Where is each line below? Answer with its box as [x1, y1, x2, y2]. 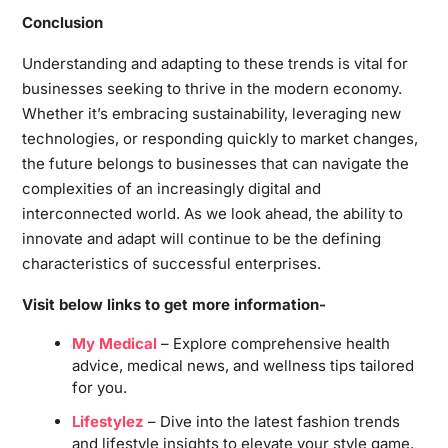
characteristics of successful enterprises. [21, 253, 321, 273]
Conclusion [21, 12, 103, 32]
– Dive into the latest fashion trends [143, 411, 400, 431]
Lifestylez [71, 411, 144, 431]
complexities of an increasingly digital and [21, 178, 321, 198]
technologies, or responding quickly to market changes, [21, 128, 418, 148]
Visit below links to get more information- [21, 294, 326, 314]
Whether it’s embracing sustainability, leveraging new [21, 103, 401, 123]
